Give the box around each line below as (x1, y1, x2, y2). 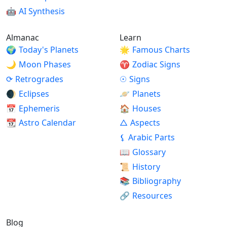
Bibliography (132, 175, 181, 187)
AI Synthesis (18, 5, 65, 17)
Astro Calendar (18, 117, 76, 129)
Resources (132, 190, 172, 202)
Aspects (130, 117, 160, 129)
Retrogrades (15, 73, 63, 85)
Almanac (6, 32, 39, 44)
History (132, 161, 160, 172)
